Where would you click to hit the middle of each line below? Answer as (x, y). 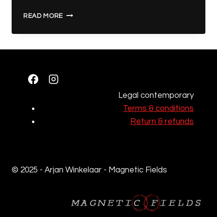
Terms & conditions (158, 109)
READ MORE (43, 16)
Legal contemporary (156, 96)
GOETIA (75, 34)
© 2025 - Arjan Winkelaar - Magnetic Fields (89, 170)
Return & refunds (162, 122)
